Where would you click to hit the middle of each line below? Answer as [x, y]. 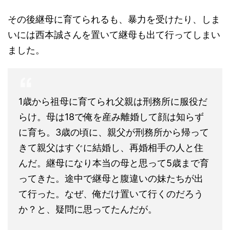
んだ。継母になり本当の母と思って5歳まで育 [114, 163]
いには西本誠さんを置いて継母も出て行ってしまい [114, 34]
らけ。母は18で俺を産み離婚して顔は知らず [111, 117]
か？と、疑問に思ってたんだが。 [88, 209]
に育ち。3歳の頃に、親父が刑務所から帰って [114, 132]
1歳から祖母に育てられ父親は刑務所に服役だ [113, 101]
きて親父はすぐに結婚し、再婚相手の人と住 [111, 147]
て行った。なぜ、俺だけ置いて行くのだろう [111, 194]
